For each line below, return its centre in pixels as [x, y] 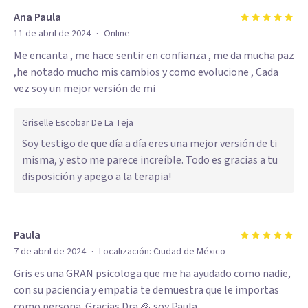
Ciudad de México [189, 252]
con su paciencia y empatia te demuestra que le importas [146, 290]
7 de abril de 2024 [50, 252]
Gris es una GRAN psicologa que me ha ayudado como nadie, [152, 274]
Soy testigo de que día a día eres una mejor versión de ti [150, 144]
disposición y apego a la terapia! [97, 177]
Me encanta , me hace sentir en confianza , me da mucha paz [154, 56]
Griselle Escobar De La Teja [78, 123]
